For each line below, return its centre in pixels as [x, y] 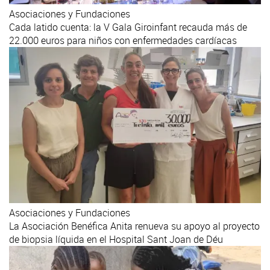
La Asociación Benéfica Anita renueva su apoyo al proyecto [134, 226]
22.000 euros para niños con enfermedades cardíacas [123, 40]
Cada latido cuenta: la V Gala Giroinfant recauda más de [128, 27]
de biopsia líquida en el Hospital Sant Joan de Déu [116, 240]
